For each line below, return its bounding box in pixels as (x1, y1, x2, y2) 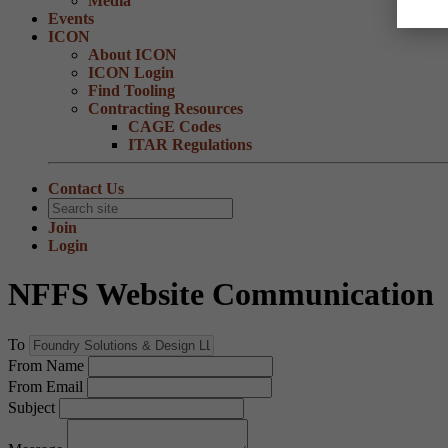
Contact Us (48, 180, 124, 197)
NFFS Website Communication (8, 276, 434, 313)
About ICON (88, 46, 177, 63)
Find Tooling (88, 82, 175, 99)
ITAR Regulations (128, 136, 252, 153)
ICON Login (88, 64, 174, 81)
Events (48, 10, 94, 27)
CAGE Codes (128, 118, 221, 135)
